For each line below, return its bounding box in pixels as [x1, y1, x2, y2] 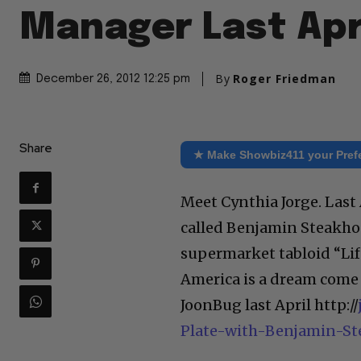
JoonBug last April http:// [180, 296, 359, 315]
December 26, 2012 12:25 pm [36, 73, 190, 85]
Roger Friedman [233, 71, 336, 87]
